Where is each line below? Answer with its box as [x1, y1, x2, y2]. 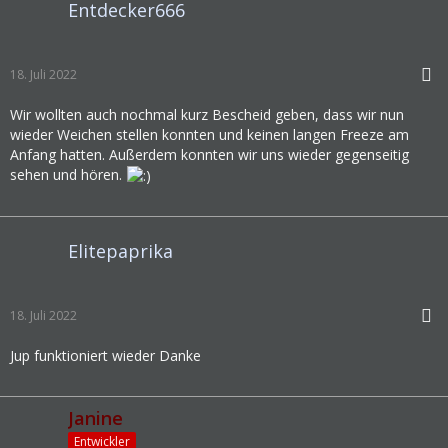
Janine [68, 406, 123, 431]
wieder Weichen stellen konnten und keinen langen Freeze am [10, 125, 409, 144]
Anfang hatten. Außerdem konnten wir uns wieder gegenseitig [10, 145, 409, 164]
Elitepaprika [68, 238, 173, 263]
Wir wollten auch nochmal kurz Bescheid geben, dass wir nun [10, 105, 404, 124]
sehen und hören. [10, 165, 126, 184]
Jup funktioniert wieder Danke [10, 346, 201, 366]
